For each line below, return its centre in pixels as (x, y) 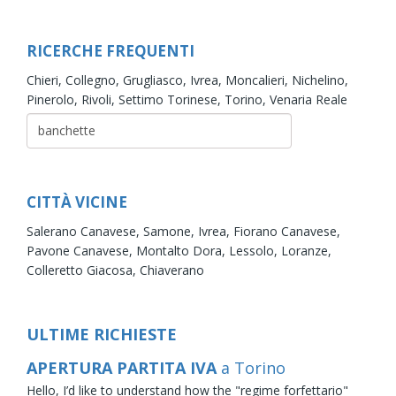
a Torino (253, 367)
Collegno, (94, 80)
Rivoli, (100, 99)
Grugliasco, (156, 80)
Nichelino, (320, 80)
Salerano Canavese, (85, 231)
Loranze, (306, 250)
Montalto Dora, (183, 250)
